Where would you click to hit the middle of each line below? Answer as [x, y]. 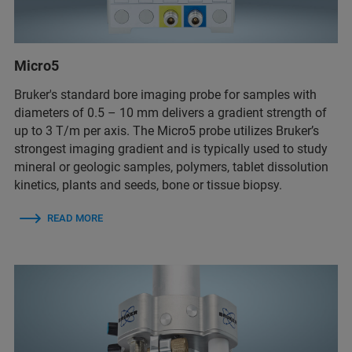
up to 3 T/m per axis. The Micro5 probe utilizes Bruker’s [167, 131]
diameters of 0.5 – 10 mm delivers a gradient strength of [170, 113]
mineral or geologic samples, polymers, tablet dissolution [171, 167]
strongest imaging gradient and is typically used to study [171, 149]
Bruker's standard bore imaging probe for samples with [165, 95]
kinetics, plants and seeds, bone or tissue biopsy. [148, 185]
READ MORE [75, 218]
